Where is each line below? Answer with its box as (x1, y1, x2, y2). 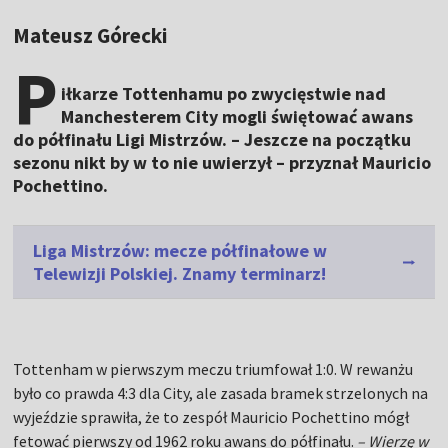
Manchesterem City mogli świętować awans (61, 105, 414, 129)
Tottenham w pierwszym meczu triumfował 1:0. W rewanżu (13, 359, 414, 380)
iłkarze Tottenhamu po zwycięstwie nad (61, 82, 387, 106)
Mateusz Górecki (13, 22, 169, 50)
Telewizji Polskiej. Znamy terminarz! (33, 262, 327, 286)
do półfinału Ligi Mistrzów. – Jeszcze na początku (13, 128, 412, 152)
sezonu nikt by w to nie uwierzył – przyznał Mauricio (13, 151, 432, 175)
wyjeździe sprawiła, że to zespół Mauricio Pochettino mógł (13, 407, 410, 428)
